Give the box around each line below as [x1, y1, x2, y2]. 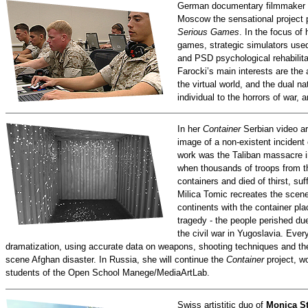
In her [177, 124, 203, 135]
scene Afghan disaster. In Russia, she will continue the [5, 254, 226, 265]
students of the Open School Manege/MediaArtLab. [5, 267, 210, 278]
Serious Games [177, 26, 239, 37]
